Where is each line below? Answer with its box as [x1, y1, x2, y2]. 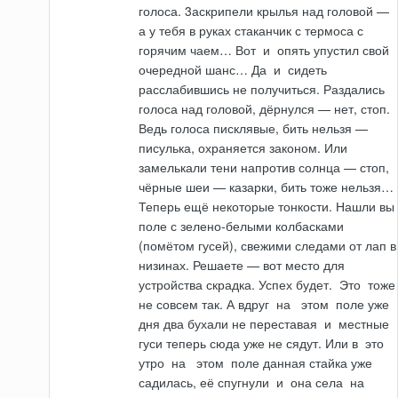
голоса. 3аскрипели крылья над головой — [139, 2, 390, 20]
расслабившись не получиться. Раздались [139, 80, 386, 99]
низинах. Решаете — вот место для [139, 256, 346, 275]
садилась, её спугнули [139, 373, 274, 392]
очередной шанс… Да [139, 60, 271, 79]
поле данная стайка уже [227, 354, 373, 372]
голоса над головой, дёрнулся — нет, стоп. [139, 99, 391, 118]
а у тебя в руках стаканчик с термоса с [139, 21, 364, 40]
